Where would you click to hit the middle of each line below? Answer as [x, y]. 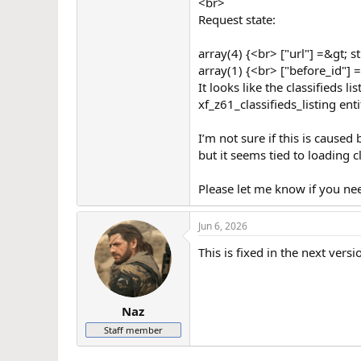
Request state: [237, 19]
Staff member [133, 330]
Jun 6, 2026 [222, 226]
